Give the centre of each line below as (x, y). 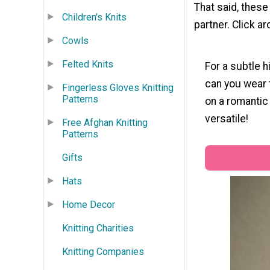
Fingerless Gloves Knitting (118, 87)
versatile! (226, 119)
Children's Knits (94, 17)
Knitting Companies (103, 251)
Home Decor (89, 204)
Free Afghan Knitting (105, 122)
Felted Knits (88, 64)
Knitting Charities (98, 228)
